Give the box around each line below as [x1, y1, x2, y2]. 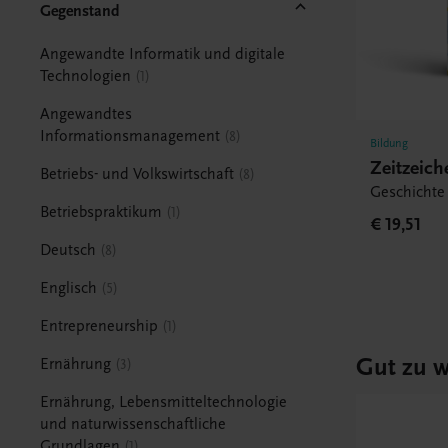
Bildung [370, 136, 409, 151]
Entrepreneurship [40, 316, 159, 335]
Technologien [40, 66, 132, 85]
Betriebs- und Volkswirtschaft [40, 164, 235, 183]
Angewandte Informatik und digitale [40, 44, 286, 63]
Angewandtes [40, 104, 133, 123]
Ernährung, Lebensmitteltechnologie [40, 392, 288, 411]
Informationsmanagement [40, 126, 221, 145]
